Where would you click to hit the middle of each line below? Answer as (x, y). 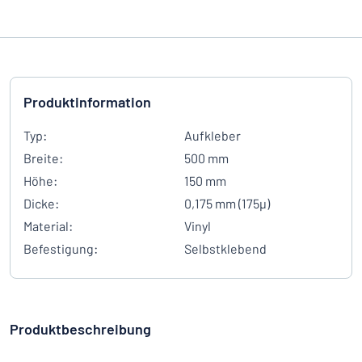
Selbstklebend (225, 248)
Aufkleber (213, 135)
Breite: (43, 158)
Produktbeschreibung (80, 329)
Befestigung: (61, 248)
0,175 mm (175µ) (227, 203)
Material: (48, 226)
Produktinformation (87, 102)
